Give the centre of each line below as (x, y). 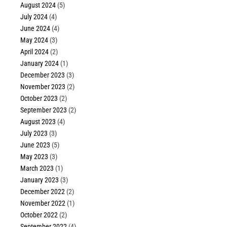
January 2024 (40, 64)
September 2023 (44, 110)
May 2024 (34, 40)
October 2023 (39, 99)
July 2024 (34, 17)
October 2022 (39, 215)
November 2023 (43, 87)
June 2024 (35, 29)
